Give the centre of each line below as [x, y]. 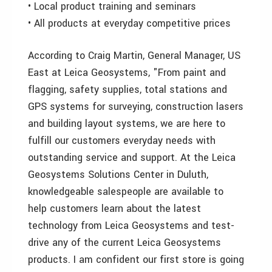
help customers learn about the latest [114, 209]
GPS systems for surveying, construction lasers [136, 107]
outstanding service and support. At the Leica [132, 158]
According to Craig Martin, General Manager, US [134, 56]
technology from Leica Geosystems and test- [131, 226]
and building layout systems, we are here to [127, 124]
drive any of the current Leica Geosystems [124, 243]
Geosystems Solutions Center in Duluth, [118, 175]
